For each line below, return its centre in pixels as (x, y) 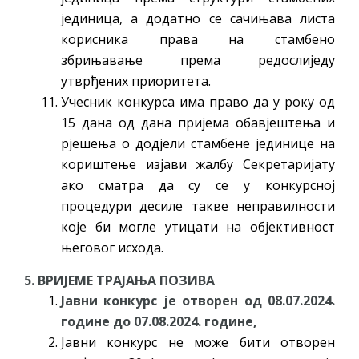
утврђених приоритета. (136, 81)
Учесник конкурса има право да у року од (198, 101)
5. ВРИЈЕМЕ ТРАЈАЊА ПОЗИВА (134, 280)
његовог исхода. (112, 247)
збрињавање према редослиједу (198, 60)
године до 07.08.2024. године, (159, 321)
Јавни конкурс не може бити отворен (198, 342)
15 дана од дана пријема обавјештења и (198, 122)
